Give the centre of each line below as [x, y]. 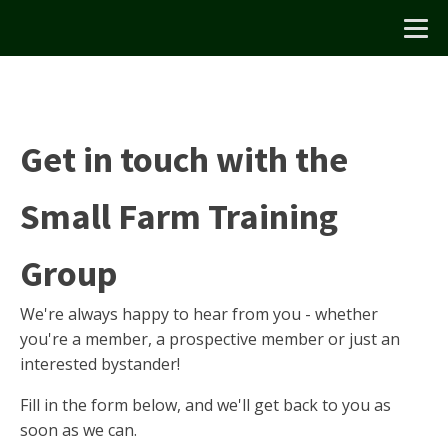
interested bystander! [100, 364]
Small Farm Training [179, 216]
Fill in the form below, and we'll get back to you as [205, 405]
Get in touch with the [184, 159]
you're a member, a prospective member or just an [210, 339]
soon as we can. [78, 430]
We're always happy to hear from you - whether [199, 314]
